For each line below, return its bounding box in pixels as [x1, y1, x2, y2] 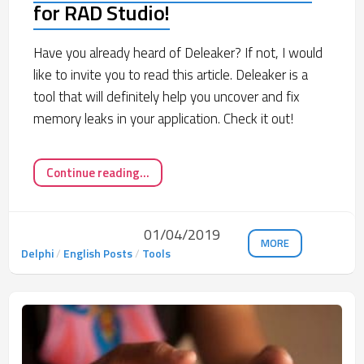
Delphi [21, 244, 54, 262]
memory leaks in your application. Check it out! [33, 107, 293, 129]
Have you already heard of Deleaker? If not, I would [33, 41, 323, 63]
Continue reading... [46, 162, 149, 182]
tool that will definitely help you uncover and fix [33, 85, 300, 107]
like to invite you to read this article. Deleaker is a [33, 63, 308, 85]
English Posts [63, 244, 132, 262]
